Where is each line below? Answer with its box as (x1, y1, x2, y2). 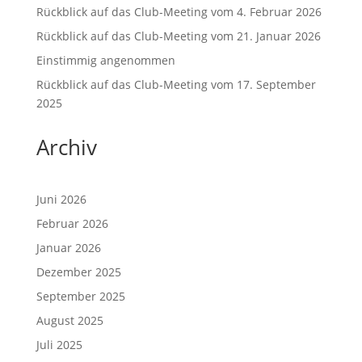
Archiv (36, 133, 97, 162)
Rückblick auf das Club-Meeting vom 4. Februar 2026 (36, 4, 322, 19)
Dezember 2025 (36, 264, 121, 280)
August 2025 (36, 313, 103, 328)
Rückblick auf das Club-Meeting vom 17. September (36, 77, 316, 92)
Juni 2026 (36, 192, 86, 207)
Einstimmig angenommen (36, 53, 175, 68)
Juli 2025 (36, 337, 82, 352)
